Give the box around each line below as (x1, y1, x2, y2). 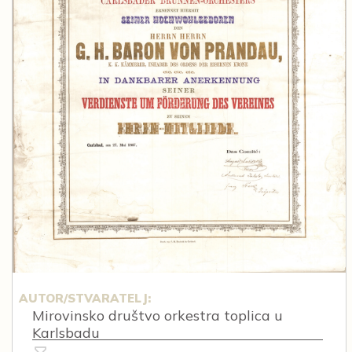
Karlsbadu (32, 323, 100, 342)
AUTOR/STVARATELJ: (18, 290, 151, 306)
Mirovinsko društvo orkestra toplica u (32, 306, 283, 324)
